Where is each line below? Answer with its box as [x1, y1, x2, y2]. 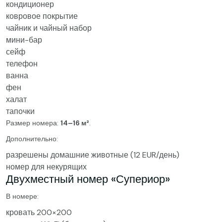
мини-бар [6, 35, 42, 45]
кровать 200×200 [6, 207, 72, 218]
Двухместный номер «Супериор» [6, 172, 170, 186]
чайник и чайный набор [6, 23, 92, 33]
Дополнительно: [6, 134, 58, 143]
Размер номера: [6, 118, 60, 127]
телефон [6, 58, 38, 69]
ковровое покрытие [6, 11, 78, 21]
